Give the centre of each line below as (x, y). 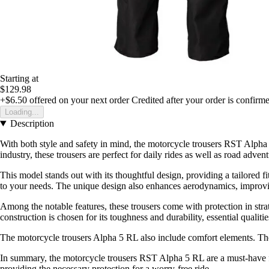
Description (32, 124)
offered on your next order (78, 100)
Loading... (22, 112)
